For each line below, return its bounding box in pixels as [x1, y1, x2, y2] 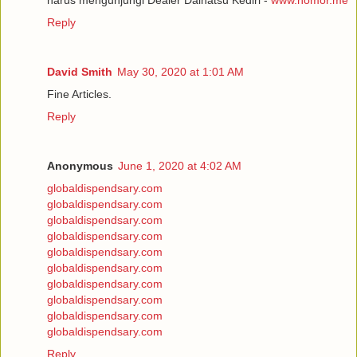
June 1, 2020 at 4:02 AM [118, 159, 241, 172]
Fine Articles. [47, 87, 112, 100]
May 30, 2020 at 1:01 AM [117, 65, 244, 78]
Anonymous [47, 159, 113, 172]
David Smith [47, 65, 112, 78]
